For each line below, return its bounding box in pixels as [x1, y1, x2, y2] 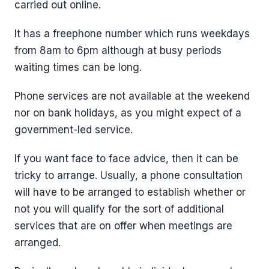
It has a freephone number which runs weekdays [14, 28, 250, 40]
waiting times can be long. [14, 61, 142, 74]
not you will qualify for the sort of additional [14, 203, 224, 216]
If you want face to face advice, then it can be [14, 153, 238, 165]
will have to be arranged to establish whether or [14, 186, 246, 199]
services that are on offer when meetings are [14, 220, 232, 232]
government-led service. [14, 124, 133, 136]
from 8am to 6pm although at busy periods [14, 44, 222, 57]
